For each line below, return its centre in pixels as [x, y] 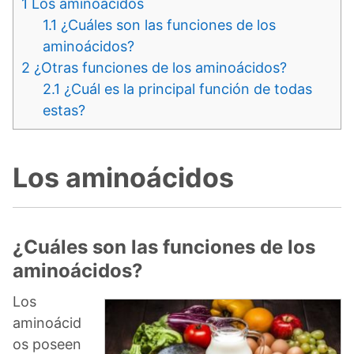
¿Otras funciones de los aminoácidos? [158, 67]
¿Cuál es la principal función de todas [186, 88]
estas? [64, 110]
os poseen [47, 344]
